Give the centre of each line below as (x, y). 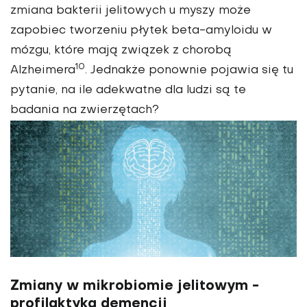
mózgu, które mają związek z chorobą (121, 51)
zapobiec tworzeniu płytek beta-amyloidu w (141, 31)
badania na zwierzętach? (85, 111)
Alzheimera (43, 71)
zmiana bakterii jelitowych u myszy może (131, 11)
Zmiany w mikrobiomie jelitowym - (135, 287)
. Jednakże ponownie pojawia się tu (189, 71)
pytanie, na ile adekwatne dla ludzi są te (128, 91)
